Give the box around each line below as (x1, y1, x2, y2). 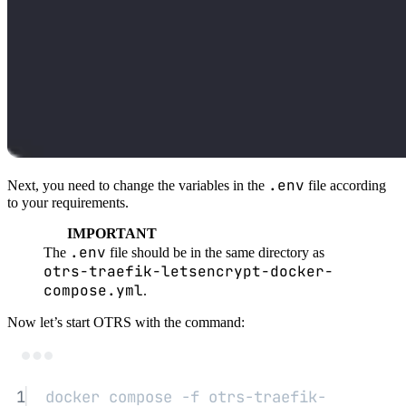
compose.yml (43, 281, 143, 301)
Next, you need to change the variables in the (7, 177, 268, 193)
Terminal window (201, 356, 310, 374)
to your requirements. (7, 194, 129, 210)
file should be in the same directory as (106, 245, 324, 261)
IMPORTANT (66, 225, 157, 241)
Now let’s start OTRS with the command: (7, 314, 245, 331)
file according (304, 177, 386, 193)
